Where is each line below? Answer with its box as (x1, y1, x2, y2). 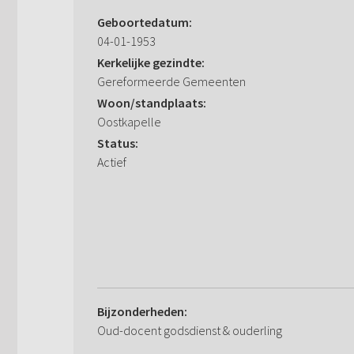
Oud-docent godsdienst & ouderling (97, 322, 282, 339)
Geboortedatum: (97, 14, 192, 31)
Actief (97, 154, 126, 171)
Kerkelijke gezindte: (97, 55, 205, 71)
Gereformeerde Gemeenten (97, 73, 246, 90)
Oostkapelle (97, 114, 161, 130)
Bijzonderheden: (97, 303, 187, 320)
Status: (97, 135, 138, 152)
